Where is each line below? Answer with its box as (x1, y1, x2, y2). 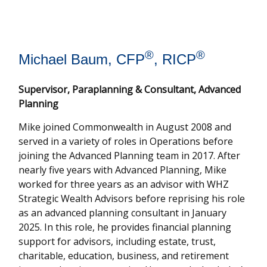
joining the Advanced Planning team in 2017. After (18, 149, 241, 162)
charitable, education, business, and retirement (18, 249, 229, 262)
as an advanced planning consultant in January (18, 206, 227, 219)
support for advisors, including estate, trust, (18, 235, 216, 248)
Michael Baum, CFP (18, 51, 145, 67)
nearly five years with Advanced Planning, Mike (18, 163, 227, 176)
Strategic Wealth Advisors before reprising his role (18, 192, 246, 205)
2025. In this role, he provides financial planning (18, 221, 232, 234)
